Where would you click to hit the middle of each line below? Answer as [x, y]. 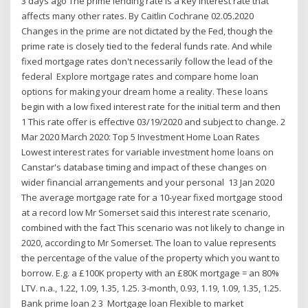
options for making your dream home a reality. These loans [145, 91]
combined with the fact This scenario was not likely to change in [153, 227]
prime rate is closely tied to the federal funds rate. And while [147, 46]
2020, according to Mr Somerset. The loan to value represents [149, 242]
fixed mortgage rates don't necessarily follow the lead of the [147, 61]
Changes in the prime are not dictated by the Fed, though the [147, 31]
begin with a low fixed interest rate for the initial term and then [151, 106]
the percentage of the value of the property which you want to [151, 257]
